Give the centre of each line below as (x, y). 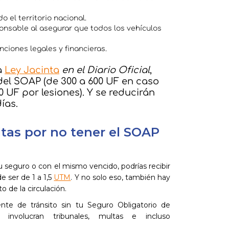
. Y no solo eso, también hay (121, 177)
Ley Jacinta (32, 70)
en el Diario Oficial (105, 70)
